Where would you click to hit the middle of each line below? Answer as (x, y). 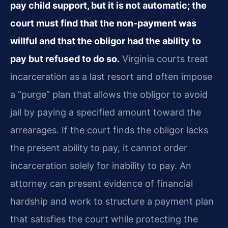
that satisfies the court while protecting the (104, 219)
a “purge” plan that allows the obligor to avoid (109, 95)
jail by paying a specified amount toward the (106, 112)
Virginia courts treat (164, 59)
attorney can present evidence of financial (102, 184)
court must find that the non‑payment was (103, 23)
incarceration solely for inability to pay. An (101, 166)
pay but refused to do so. (65, 59)
